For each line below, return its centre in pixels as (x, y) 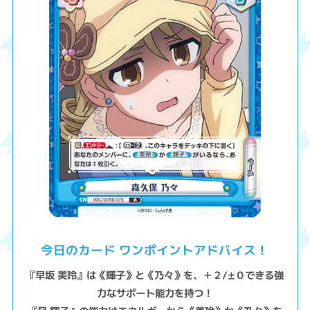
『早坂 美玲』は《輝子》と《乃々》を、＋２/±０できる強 (155, 275)
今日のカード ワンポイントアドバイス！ (155, 250)
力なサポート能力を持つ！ (155, 293)
